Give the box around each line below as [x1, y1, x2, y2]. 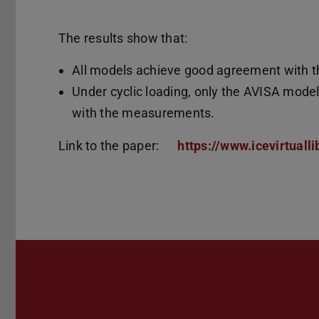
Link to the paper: [58, 138, 162, 154]
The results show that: [58, 30, 188, 46]
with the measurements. [72, 105, 215, 121]
